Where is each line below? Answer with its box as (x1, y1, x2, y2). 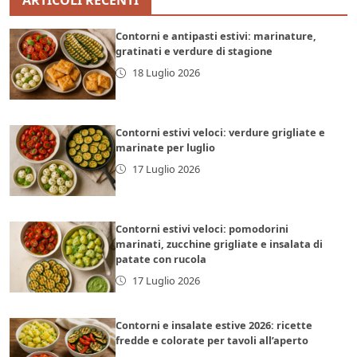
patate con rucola (116, 251, 207, 266)
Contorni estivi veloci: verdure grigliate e (116, 124, 326, 139)
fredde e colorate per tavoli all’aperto (116, 332, 309, 347)
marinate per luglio (116, 139, 216, 155)
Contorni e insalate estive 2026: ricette (116, 317, 313, 332)
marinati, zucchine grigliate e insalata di (116, 236, 324, 251)
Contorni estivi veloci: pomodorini (116, 221, 289, 236)
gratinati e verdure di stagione (116, 43, 273, 58)
